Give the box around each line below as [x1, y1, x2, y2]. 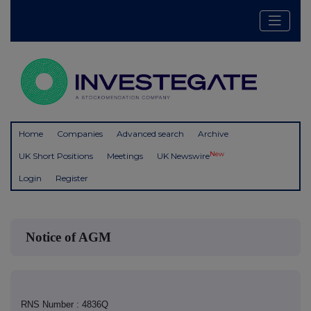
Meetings [107, 151, 143, 162]
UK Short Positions [19, 151, 93, 162]
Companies [57, 128, 103, 140]
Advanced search [117, 128, 184, 140]
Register [56, 173, 88, 184]
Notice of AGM [25, 230, 111, 245]
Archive [198, 128, 228, 140]
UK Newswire [157, 151, 210, 162]
